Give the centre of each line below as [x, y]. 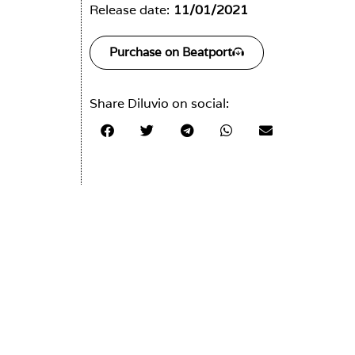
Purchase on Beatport [171, 52]
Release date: [130, 10]
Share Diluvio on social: [159, 103]
